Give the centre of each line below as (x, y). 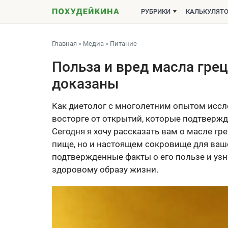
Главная (64, 44)
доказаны (85, 84)
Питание (123, 44)
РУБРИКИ (156, 11)
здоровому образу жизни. (105, 169)
